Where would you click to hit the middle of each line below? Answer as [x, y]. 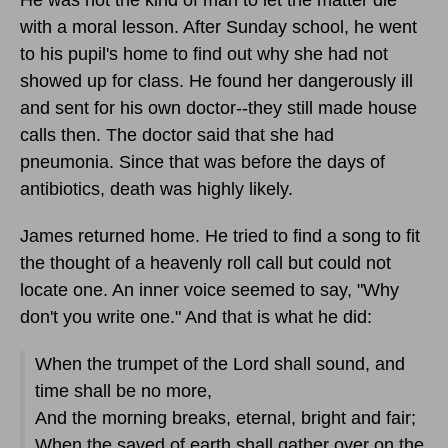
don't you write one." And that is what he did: [196, 316]
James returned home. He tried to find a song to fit [220, 235]
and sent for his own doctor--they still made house [218, 107]
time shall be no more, [123, 390]
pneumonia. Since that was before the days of [202, 161]
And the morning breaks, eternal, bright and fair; [225, 417]
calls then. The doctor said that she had [177, 134]
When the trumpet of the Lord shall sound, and [220, 363]
